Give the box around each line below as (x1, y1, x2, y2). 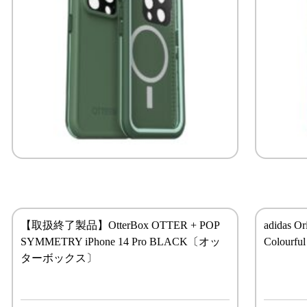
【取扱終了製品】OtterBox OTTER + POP (21, 219, 220, 231)
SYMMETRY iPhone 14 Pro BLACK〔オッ (21, 235, 221, 247)
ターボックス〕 (21, 251, 98, 264)
